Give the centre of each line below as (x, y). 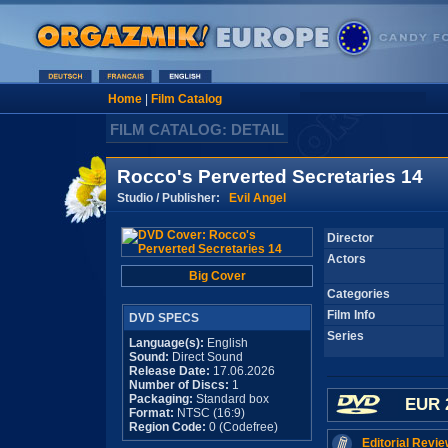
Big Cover (217, 276)
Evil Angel (257, 197)
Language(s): (166, 343)
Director (350, 238)
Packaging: (161, 399)
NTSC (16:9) (209, 413)
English (226, 343)
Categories (358, 294)
